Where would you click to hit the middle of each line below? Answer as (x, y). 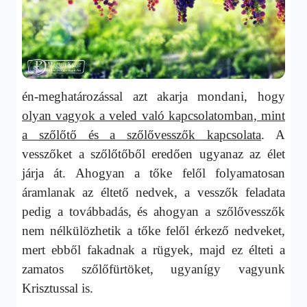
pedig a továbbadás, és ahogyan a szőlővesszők (153, 211)
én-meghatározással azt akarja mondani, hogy (153, 96)
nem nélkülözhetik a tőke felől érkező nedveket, (153, 230)
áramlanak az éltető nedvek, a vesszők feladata (153, 192)
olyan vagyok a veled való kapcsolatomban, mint (153, 115)
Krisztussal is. (58, 288)
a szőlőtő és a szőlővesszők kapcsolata (142, 134)
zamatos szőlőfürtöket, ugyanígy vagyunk (153, 269)
